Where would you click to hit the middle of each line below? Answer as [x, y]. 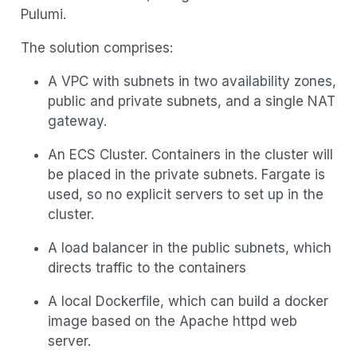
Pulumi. [43, 14]
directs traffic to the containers [147, 267]
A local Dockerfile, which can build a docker [188, 301]
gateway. [77, 121]
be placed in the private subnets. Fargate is [186, 174]
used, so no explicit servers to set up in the [185, 194]
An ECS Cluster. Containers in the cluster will [190, 154]
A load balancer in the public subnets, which [189, 247]
